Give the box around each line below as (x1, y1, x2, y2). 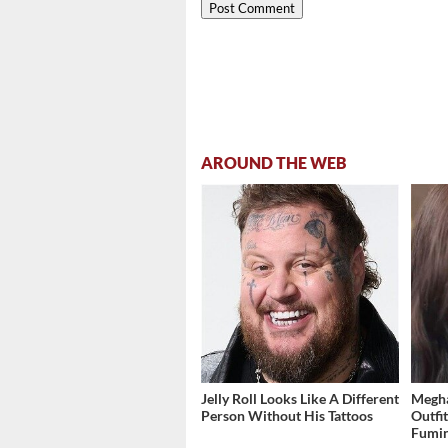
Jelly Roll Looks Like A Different (201, 389, 399, 407)
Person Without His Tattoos (201, 406, 373, 424)
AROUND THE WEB (201, 153, 347, 173)
